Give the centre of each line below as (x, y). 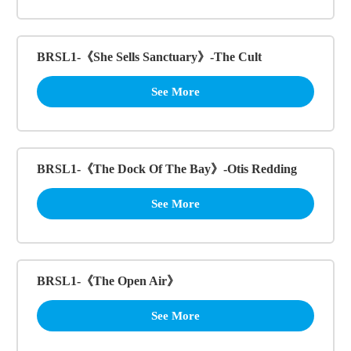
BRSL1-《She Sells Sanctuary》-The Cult (149, 56)
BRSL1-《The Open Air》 (108, 280)
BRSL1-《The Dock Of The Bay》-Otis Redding (167, 168)
